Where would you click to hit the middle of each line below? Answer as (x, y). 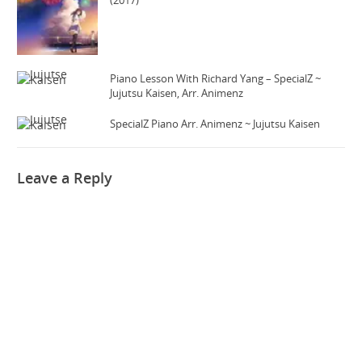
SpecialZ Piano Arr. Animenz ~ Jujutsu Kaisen (215, 124)
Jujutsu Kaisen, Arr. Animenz (177, 93)
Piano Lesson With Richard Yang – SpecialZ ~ (216, 79)
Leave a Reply (65, 178)
